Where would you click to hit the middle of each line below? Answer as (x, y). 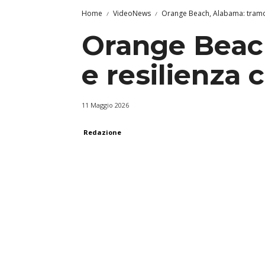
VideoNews (132, 14)
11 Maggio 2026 (105, 105)
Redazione (102, 132)
